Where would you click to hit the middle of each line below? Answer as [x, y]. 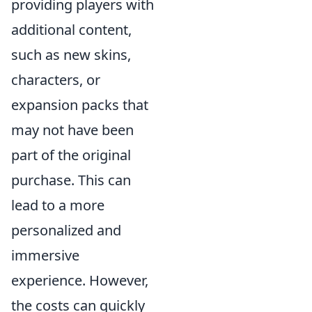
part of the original [71, 155]
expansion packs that [80, 104]
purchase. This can [71, 180]
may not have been [72, 130]
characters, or [56, 79]
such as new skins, [71, 54]
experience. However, [80, 280]
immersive [45, 255]
